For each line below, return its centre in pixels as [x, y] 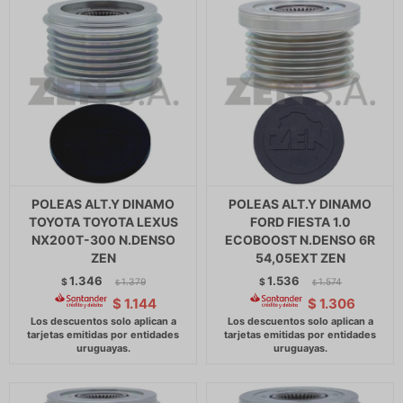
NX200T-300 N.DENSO [103, 240]
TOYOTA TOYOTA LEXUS [103, 222]
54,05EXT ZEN [300, 258]
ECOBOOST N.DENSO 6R [300, 240]
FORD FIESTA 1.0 [300, 222]
